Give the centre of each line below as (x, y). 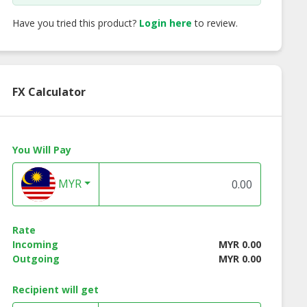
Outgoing (36, 259)
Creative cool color (142, 190)
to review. (214, 23)
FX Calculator (49, 92)
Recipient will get (55, 290)
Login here (165, 23)
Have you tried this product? (75, 23)
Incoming (35, 245)
